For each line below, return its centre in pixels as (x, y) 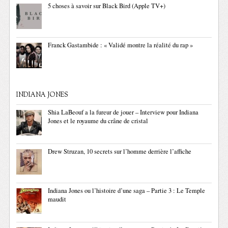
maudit (57, 199)
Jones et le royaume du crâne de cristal (98, 121)
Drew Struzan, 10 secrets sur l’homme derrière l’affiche (120, 151)
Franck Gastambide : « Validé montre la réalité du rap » (121, 45)
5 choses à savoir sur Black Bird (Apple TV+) (107, 6)
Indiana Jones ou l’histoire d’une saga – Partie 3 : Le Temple (127, 191)
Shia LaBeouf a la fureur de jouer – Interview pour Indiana (123, 112)
